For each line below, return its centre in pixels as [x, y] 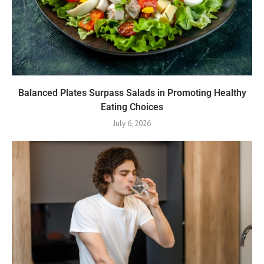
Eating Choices [132, 107]
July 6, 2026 [132, 124]
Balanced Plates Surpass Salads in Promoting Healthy [132, 93]
